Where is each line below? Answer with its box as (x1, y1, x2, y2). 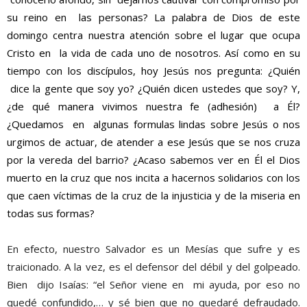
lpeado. (266, 259, 301, 273)
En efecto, (7, 241, 63, 256)
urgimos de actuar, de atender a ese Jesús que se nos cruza (7, 134, 300, 149)
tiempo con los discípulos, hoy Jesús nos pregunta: (7, 63, 268, 77)
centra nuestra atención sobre (48, 27, 208, 42)
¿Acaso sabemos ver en (132, 152, 254, 167)
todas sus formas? (7, 206, 95, 220)
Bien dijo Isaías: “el (7, 277, 105, 291)
